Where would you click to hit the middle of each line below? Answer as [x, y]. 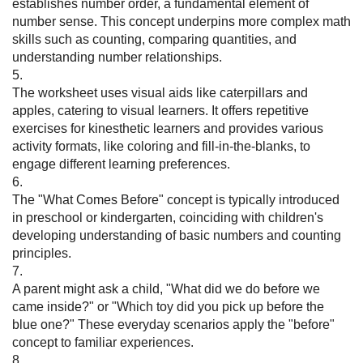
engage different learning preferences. [121, 164]
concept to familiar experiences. [103, 343]
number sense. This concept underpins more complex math [181, 22]
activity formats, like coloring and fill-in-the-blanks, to [161, 147]
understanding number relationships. [117, 58]
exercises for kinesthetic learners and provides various [168, 129]
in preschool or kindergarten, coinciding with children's [168, 218]
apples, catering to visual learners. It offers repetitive [160, 111]
